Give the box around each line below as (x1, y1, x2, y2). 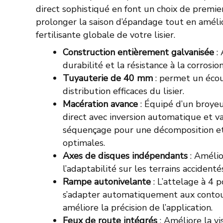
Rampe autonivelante (63, 176, 151, 188)
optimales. (63, 137, 105, 149)
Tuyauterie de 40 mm (63, 72, 155, 85)
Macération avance (63, 98, 140, 111)
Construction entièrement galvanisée (63, 46, 217, 59)
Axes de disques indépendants (63, 150, 190, 162)
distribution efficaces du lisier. (63, 85, 184, 98)
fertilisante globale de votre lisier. (36, 29, 175, 41)
